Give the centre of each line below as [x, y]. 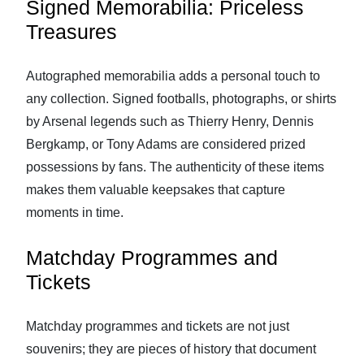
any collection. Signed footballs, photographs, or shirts [181, 99]
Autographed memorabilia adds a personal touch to [173, 76]
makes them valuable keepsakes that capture [156, 190]
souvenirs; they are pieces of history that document [171, 349]
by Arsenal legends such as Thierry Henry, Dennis [170, 121]
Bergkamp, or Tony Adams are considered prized [166, 144]
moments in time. [75, 212]
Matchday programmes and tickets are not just [158, 326]
